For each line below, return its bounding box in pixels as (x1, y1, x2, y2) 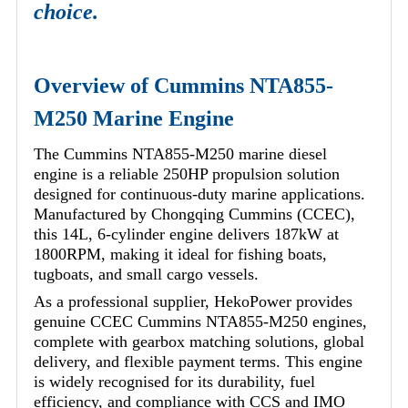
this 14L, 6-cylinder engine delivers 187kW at (34, 225, 339, 244)
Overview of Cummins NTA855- (34, 74, 333, 98)
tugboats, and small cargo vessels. (34, 265, 259, 284)
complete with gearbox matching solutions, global (34, 332, 364, 352)
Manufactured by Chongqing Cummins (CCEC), (34, 205, 355, 224)
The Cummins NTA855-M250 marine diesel (34, 145, 327, 164)
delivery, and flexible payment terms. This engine (34, 352, 362, 372)
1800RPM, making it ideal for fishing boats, (34, 245, 327, 264)
